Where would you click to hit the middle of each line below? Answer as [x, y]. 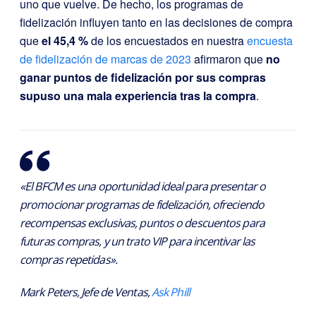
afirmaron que [229, 59]
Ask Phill [170, 292]
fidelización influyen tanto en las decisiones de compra [156, 22]
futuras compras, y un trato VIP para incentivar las [138, 241]
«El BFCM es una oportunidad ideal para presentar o [143, 186]
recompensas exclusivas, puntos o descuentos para [142, 223]
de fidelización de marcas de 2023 [105, 59]
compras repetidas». [68, 260]
